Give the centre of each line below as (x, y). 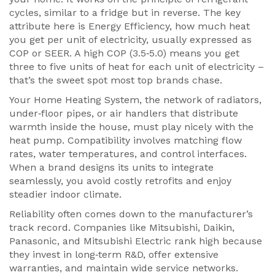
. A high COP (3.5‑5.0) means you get (154, 53)
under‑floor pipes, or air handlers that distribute (124, 113)
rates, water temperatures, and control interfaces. (128, 154)
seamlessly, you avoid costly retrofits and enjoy (120, 181)
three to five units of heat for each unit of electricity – (137, 67)
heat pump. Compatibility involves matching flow (126, 140)
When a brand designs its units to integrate (111, 167)
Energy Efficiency (129, 26)
